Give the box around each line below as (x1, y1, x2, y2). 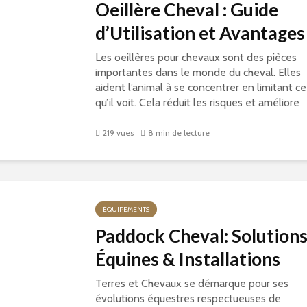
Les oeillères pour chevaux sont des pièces (95, 51, 297, 64)
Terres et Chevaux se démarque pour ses (95, 277, 288, 290)
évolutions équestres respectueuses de (95, 292, 281, 305)
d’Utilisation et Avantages (95, 22, 305, 44)
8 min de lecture (148, 127, 210, 138)
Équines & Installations (95, 248, 280, 270)
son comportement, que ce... (95, 111, 229, 124)
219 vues (103, 127, 134, 138)
